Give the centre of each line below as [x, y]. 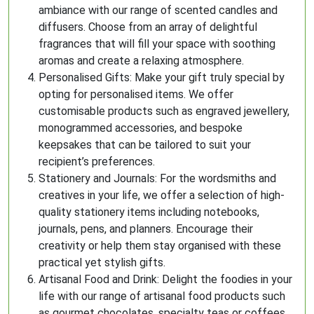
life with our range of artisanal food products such [162, 296]
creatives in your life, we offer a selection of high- [162, 195]
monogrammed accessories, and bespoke [141, 128]
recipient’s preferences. [97, 162]
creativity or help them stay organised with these [160, 246]
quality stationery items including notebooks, [149, 212]
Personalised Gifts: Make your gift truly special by [162, 77]
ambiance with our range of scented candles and [158, 10]
